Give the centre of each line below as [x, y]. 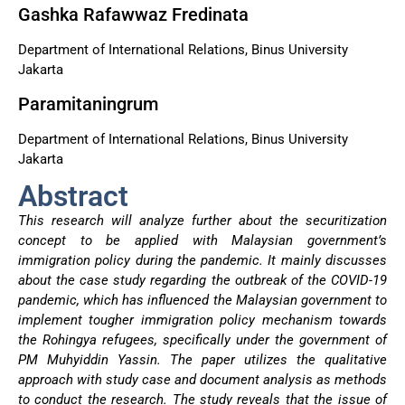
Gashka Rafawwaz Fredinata [133, 15]
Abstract [73, 197]
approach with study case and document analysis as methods [202, 380]
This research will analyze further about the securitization [202, 221]
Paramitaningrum [88, 104]
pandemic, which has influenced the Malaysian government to [202, 301]
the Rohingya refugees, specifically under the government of [202, 340]
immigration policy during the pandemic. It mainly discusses [202, 261]
